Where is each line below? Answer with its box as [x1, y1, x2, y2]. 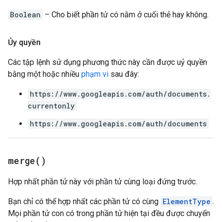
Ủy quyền [8, 38, 41, 47]
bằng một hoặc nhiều [8, 69, 81, 79]
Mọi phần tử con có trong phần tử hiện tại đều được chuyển [8, 209, 210, 218]
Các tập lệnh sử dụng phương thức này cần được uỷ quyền [8, 57, 207, 67]
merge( [8, 155, 41, 166]
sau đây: [109, 69, 139, 79]
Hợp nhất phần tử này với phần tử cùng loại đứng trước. [8, 177, 197, 186]
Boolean [10, 10, 41, 19]
